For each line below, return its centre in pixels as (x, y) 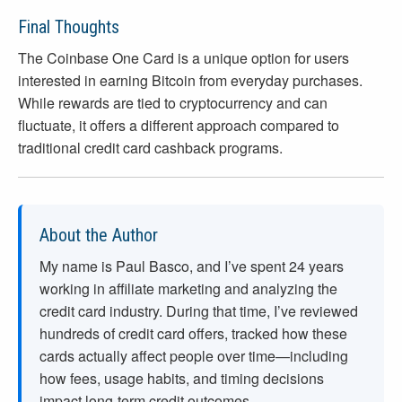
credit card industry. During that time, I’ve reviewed (199, 311)
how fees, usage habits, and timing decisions (182, 379)
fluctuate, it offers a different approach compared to (179, 126)
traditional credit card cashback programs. (150, 148)
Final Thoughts (69, 27)
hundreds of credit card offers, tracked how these (193, 334)
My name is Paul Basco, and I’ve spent (164, 267)
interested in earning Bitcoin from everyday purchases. (190, 81)
